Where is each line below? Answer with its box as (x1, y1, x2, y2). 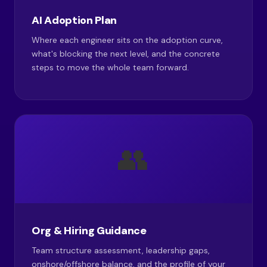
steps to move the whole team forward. (32, 62, 189, 73)
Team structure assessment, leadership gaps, (32, 245, 210, 256)
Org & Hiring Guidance (32, 223, 147, 238)
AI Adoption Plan (32, 13, 117, 27)
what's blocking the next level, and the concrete (32, 48, 220, 59)
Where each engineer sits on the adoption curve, (32, 35, 223, 45)
